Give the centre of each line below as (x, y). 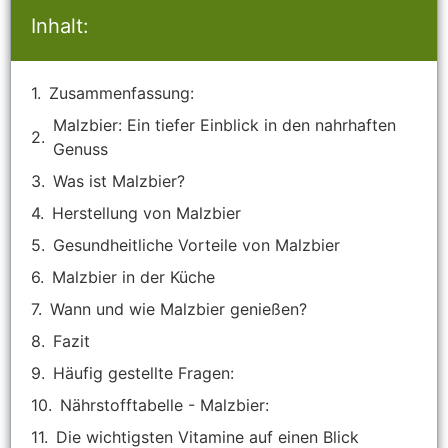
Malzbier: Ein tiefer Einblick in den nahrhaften (224, 125)
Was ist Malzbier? (119, 181)
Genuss (80, 149)
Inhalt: (60, 26)
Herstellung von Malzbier (146, 213)
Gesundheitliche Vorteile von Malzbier (196, 245)
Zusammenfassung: (121, 93)
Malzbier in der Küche (133, 277)
